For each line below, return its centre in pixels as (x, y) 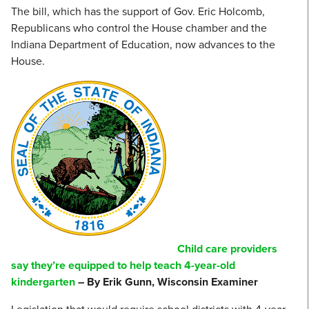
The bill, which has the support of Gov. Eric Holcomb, (138, 12)
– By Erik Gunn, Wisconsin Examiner (167, 282)
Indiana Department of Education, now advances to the (143, 45)
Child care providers (227, 249)
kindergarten (43, 282)
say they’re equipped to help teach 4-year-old (123, 266)
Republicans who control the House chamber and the (139, 28)
